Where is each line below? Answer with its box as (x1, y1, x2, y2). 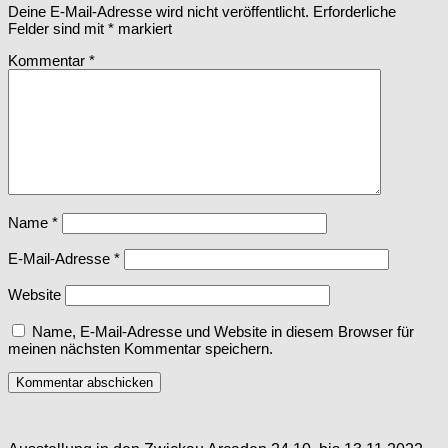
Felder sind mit (8, 19, 108, 37)
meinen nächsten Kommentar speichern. (8, 339, 273, 357)
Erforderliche (313, 2, 396, 20)
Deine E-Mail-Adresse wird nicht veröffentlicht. (8, 2, 309, 20)
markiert (114, 19, 172, 37)
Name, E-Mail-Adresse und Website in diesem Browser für (32, 322, 414, 340)
